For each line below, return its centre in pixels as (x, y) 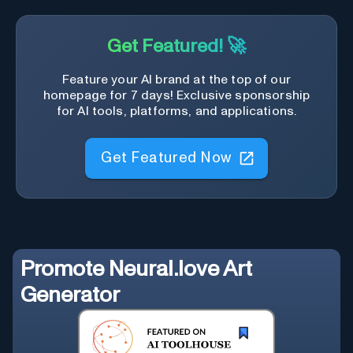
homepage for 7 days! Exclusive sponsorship (176, 96)
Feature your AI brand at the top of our (176, 80)
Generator (70, 296)
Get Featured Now (166, 152)
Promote (65, 270)
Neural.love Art (180, 270)
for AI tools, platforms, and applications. (176, 111)
